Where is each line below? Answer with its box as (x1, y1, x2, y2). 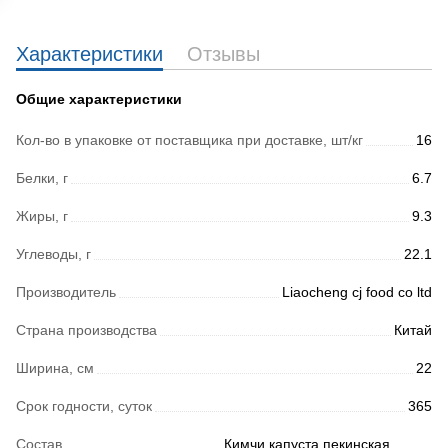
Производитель (16, 284, 116, 300)
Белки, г (16, 170, 68, 186)
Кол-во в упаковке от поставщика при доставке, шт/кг (16, 132, 363, 148)
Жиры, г (16, 208, 68, 224)
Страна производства (16, 322, 157, 338)
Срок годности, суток (16, 398, 152, 414)
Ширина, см (16, 360, 94, 376)
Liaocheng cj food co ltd (282, 284, 432, 300)
